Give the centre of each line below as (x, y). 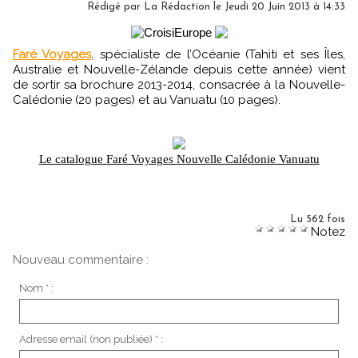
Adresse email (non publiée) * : (91, 339)
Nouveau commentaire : (81, 260)
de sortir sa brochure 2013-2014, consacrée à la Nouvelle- (179, 85)
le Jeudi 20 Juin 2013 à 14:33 (278, 7)
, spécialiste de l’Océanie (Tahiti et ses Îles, (218, 54)
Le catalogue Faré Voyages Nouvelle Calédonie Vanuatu (179, 159)
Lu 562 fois (318, 219)
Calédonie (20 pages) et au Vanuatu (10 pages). (147, 100)
